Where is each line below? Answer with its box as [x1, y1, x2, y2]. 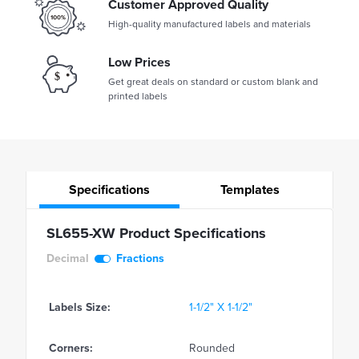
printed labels [108, 91, 167, 103]
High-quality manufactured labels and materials [108, 18, 311, 30]
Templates [220, 182, 280, 199]
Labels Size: [49, 301, 111, 315]
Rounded [189, 341, 235, 356]
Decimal [46, 252, 89, 266]
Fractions [116, 252, 164, 266]
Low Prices [108, 54, 171, 71]
